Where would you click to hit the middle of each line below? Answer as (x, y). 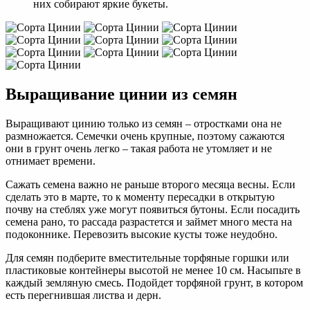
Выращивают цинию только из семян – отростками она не (144, 123)
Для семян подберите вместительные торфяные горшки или (147, 257)
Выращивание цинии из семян (121, 94)
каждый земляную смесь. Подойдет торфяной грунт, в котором (154, 282)
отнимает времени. (51, 161)
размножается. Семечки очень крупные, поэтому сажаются (145, 136)
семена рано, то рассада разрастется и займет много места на (149, 221)
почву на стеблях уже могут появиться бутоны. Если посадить (153, 209)
